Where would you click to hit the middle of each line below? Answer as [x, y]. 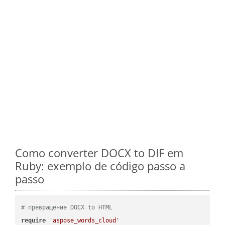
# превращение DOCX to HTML [67, 207]
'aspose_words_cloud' [85, 220]
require [34, 220]
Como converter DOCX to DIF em [99, 152]
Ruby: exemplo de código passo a [100, 165]
